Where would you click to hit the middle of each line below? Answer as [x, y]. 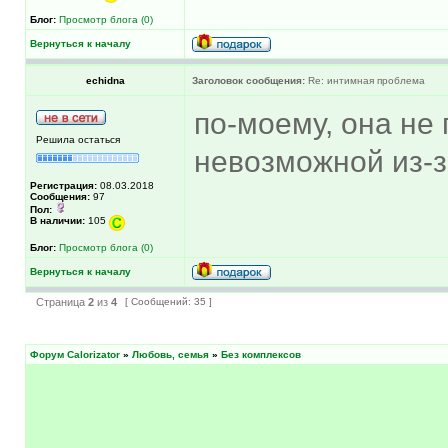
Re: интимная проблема [365, 80]
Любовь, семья [170, 354]
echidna [105, 80]
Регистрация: [63, 185]
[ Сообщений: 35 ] [168, 301]
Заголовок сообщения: [248, 80]
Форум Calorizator [75, 354]
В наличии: [57, 220]
